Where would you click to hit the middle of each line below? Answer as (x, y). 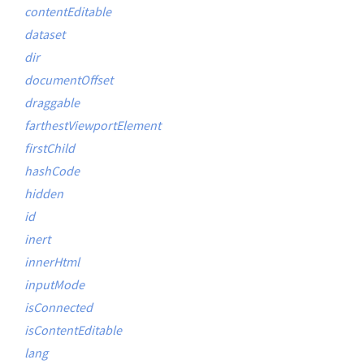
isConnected (58, 307)
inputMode (54, 284)
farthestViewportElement (93, 125)
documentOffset (69, 80)
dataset (45, 34)
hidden (44, 193)
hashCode (52, 171)
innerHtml (52, 262)
